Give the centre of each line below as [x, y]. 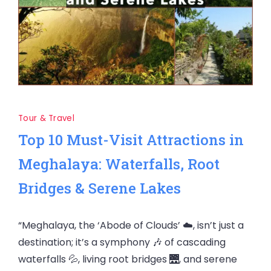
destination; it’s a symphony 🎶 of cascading [122, 242]
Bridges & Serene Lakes [100, 188]
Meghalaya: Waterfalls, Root [119, 164]
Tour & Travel [46, 118]
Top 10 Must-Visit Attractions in [131, 140]
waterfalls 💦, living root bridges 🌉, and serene [128, 259]
